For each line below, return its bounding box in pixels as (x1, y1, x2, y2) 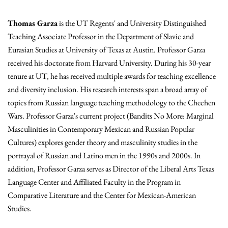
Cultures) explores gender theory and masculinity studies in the (8, 137, 197, 148)
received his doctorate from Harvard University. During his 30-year (8, 58, 211, 69)
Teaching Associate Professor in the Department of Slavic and (8, 31, 194, 42)
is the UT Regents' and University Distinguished (58, 18, 206, 29)
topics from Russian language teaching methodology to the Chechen (8, 97, 215, 108)
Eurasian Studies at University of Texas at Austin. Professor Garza (8, 44, 205, 55)
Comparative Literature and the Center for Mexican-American (8, 190, 196, 201)
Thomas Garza (8, 18, 58, 29)
